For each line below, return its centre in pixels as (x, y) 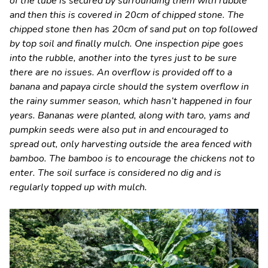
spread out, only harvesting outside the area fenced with (131, 144)
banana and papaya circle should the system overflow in (129, 86)
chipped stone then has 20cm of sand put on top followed (133, 29)
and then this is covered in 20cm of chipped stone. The (127, 15)
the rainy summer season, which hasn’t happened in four (131, 101)
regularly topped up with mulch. (78, 187)
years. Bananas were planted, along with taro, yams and (130, 115)
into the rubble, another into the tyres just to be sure (123, 58)
